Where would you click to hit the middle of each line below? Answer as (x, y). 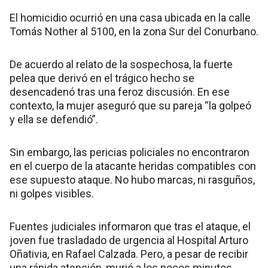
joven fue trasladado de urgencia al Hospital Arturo (129, 240)
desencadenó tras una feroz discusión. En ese (120, 92)
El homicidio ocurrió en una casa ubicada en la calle (130, 17)
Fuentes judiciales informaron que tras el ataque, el (130, 226)
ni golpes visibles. (52, 193)
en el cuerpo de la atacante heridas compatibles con (133, 166)
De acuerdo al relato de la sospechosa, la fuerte (121, 64)
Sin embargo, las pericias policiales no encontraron (130, 152)
